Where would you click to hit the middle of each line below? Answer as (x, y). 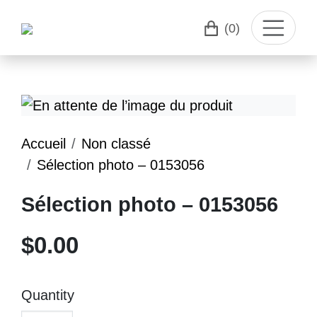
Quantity (48, 295)
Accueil (44, 144)
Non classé (116, 144)
